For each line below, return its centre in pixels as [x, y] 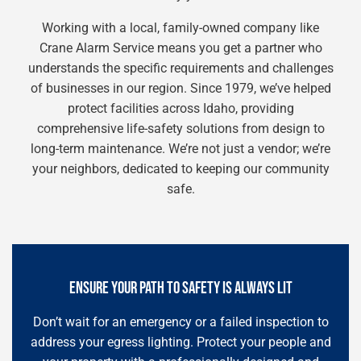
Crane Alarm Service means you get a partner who [180, 48]
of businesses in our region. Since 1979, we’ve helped [180, 88]
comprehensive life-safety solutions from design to [180, 129]
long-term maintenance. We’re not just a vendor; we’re [180, 149]
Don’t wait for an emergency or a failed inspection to [180, 322]
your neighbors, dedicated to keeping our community [180, 169]
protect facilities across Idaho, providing [180, 108]
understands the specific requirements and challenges [180, 68]
